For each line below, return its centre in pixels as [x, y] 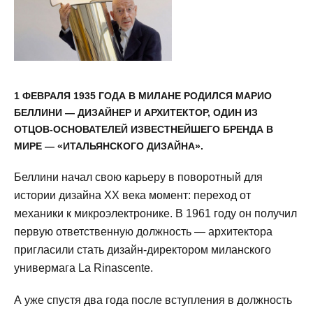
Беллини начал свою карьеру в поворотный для [138, 177]
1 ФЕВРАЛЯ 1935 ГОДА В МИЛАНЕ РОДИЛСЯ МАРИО [143, 96]
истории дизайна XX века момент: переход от [132, 195]
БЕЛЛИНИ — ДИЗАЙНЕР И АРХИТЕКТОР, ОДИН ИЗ [136, 112]
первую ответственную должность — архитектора [143, 232]
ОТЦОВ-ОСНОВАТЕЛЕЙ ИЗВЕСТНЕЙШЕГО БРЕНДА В [144, 129]
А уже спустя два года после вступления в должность [153, 300]
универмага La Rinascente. [83, 268]
